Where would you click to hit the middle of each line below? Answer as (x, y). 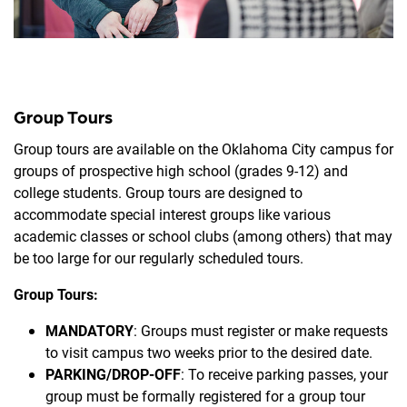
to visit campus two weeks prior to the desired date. (211, 352)
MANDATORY (89, 331)
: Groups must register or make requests (261, 331)
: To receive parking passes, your (284, 374)
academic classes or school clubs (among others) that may (203, 236)
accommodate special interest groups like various (172, 214)
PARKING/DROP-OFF (113, 374)
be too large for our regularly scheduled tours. (160, 258)
